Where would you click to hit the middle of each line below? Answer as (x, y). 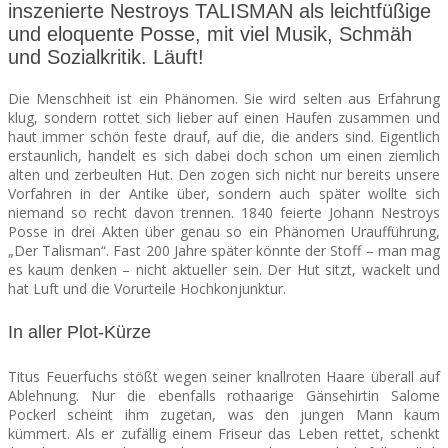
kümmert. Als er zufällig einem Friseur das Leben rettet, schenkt (224, 433)
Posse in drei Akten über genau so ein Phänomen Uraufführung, (224, 232)
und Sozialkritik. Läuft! (106, 57)
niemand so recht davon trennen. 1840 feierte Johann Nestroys (224, 213)
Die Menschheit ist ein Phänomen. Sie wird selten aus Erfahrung (224, 99)
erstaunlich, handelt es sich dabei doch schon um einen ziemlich (224, 156)
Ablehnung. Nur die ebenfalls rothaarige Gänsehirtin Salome (224, 395)
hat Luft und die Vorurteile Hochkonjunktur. (147, 289)
